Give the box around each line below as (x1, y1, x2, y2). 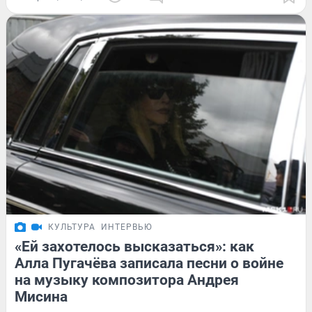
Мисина (15, 288, 68, 306)
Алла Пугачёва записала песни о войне (15, 255, 283, 272)
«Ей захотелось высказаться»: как (15, 238, 254, 256)
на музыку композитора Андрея (15, 272, 239, 289)
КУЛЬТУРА (48, 222, 95, 233)
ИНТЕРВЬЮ (101, 222, 153, 233)
